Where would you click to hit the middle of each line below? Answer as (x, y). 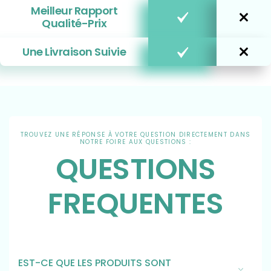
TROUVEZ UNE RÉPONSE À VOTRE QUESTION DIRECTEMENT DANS (135, 135)
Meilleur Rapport (74, 11)
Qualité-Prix (74, 24)
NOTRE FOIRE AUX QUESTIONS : (135, 142)
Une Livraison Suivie (74, 52)
